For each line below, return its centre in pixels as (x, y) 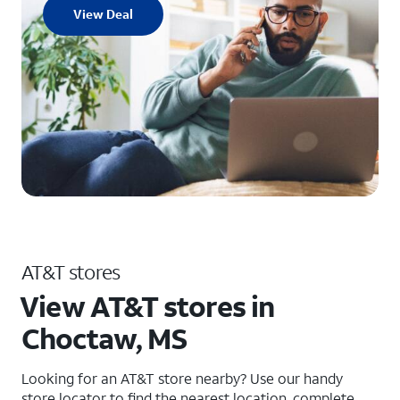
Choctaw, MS (105, 338)
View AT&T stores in (147, 306)
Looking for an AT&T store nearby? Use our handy (182, 378)
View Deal (103, 14)
